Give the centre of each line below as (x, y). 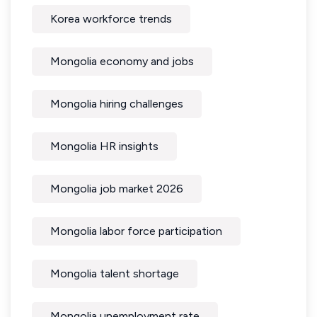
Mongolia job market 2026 (117, 188)
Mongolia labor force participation (136, 231)
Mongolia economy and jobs (122, 61)
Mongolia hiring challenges (117, 103)
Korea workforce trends (111, 18)
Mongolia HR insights (104, 146)
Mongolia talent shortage (115, 273)
